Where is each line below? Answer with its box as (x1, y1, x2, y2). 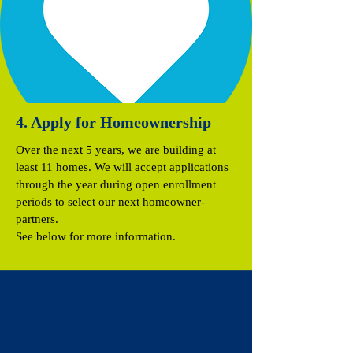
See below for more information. (16, 229, 176, 243)
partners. (16, 212, 61, 225)
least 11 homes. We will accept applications (16, 160, 229, 173)
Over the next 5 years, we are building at (16, 143, 216, 156)
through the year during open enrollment (16, 177, 216, 191)
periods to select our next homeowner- (16, 195, 205, 208)
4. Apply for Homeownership (16, 113, 211, 131)
